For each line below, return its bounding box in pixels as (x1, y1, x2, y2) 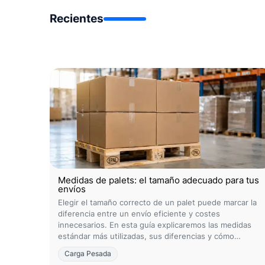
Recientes (50, 11, 104, 25)
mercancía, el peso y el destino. (58, 254, 175, 263)
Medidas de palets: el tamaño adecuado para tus (58, 174, 259, 186)
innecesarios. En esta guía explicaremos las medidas (58, 220, 251, 230)
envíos (58, 183, 86, 195)
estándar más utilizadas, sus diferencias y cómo (58, 231, 234, 241)
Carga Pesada (64, 250, 111, 258)
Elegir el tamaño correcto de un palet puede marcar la (58, 198, 257, 207)
